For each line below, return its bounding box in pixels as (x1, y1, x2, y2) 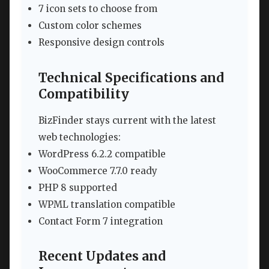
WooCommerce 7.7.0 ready (38, 165, 157, 177)
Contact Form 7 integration (38, 216, 163, 228)
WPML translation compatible (38, 199, 175, 211)
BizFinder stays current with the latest (38, 115, 216, 127)
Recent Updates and (38, 249, 166, 265)
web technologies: (38, 131, 121, 144)
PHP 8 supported (38, 182, 117, 194)
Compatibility (38, 86, 129, 102)
